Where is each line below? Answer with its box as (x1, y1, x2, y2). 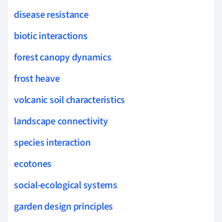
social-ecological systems (14, 178, 117, 192)
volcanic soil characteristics (14, 93, 125, 107)
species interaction (14, 135, 91, 150)
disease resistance (14, 7, 89, 22)
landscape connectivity (14, 114, 108, 128)
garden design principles (14, 199, 113, 214)
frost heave (14, 71, 60, 86)
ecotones (14, 157, 52, 171)
